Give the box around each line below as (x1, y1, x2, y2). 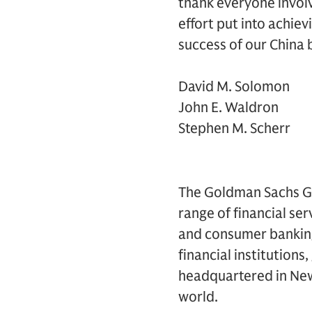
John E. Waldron (178, 99, 279, 116)
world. (178, 288, 218, 306)
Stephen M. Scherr (178, 120, 290, 137)
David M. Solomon (178, 78, 290, 95)
